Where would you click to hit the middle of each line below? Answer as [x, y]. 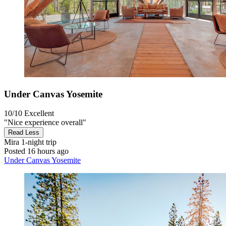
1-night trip [38, 142]
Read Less [24, 133]
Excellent [39, 114]
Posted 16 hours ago [36, 151]
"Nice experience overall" [45, 123]
